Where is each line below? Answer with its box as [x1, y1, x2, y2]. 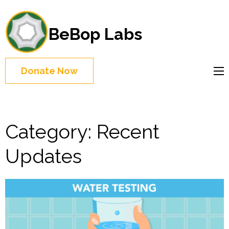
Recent [97, 120, 159, 143]
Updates [5, 145, 82, 168]
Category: [5, 120, 97, 143]
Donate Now [21, 65, 78, 76]
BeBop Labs [49, 24, 142, 43]
